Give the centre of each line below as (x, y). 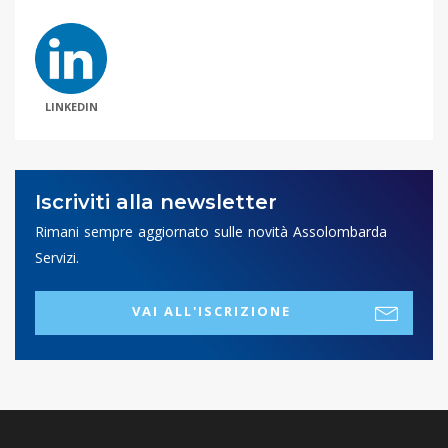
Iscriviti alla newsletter (156, 202)
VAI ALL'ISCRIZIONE (211, 311)
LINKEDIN (71, 107)
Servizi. (57, 258)
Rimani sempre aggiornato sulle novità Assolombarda (211, 232)
